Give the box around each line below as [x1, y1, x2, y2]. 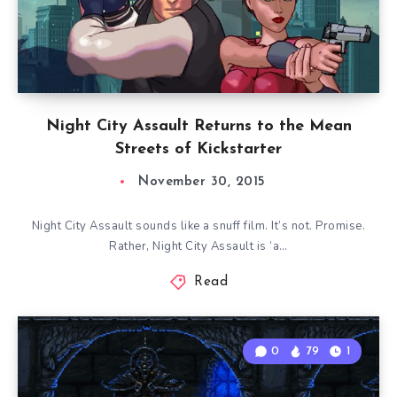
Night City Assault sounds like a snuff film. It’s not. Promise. [31, 218, 366, 234]
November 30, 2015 [138, 175, 266, 189]
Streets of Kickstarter [115, 141, 282, 158]
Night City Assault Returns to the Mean [45, 118, 352, 135]
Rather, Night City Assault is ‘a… [109, 238, 288, 254]
